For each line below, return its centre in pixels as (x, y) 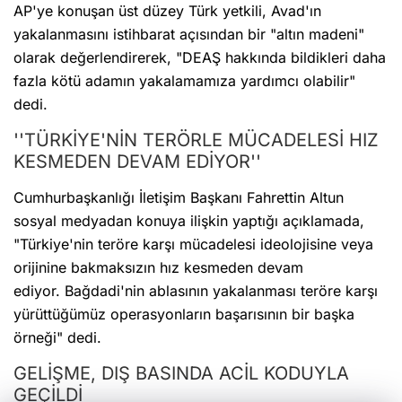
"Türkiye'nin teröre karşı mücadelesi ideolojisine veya (193, 236)
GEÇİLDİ (48, 386)
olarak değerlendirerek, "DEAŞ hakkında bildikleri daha (200, 49)
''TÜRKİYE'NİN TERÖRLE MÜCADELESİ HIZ (196, 131)
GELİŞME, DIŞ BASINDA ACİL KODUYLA (181, 365)
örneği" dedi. (57, 329)
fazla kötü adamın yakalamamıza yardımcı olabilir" (184, 72)
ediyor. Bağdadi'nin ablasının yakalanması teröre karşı (196, 282)
